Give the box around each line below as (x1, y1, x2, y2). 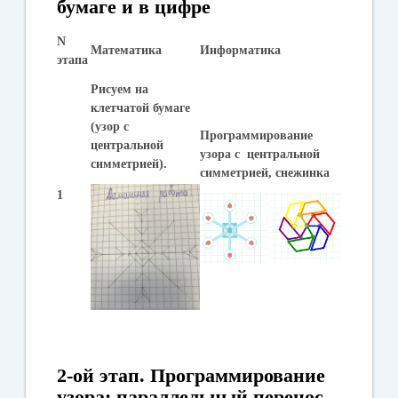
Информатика (200, 43, 282, 57)
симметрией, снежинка (200, 165, 330, 179)
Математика (91, 43, 163, 57)
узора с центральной (200, 147, 321, 161)
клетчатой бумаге (91, 100, 191, 115)
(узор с (91, 119, 130, 133)
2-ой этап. (57, 363, 151, 386)
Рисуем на (91, 82, 149, 96)
